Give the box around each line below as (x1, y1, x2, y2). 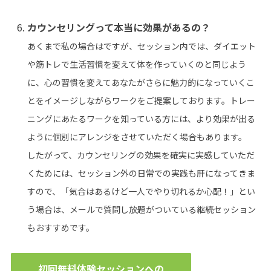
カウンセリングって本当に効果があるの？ (27, 20, 211, 35)
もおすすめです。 (27, 221, 95, 234)
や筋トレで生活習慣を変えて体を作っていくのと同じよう (27, 58, 247, 71)
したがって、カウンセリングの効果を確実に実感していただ (27, 149, 255, 162)
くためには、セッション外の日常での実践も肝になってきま (27, 167, 256, 180)
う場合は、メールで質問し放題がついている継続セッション (27, 203, 256, 216)
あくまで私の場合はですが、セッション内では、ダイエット (27, 40, 256, 53)
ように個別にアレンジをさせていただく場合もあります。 (27, 131, 247, 143)
